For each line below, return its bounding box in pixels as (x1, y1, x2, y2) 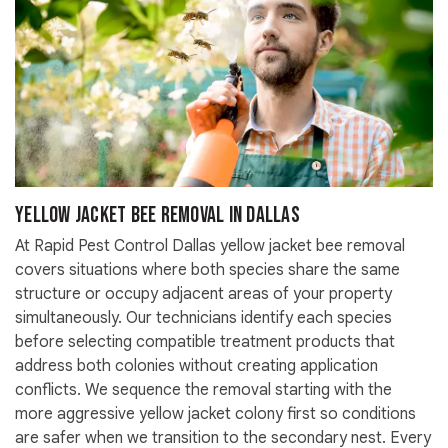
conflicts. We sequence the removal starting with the (15, 380, 392, 401)
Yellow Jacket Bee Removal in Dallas (15, 202, 300, 230)
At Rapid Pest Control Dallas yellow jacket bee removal (15, 236, 405, 257)
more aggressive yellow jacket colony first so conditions (15, 404, 416, 425)
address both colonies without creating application (15, 356, 378, 377)
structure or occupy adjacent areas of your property (15, 284, 392, 305)
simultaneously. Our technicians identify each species (15, 308, 392, 329)
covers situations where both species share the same (15, 260, 400, 281)
